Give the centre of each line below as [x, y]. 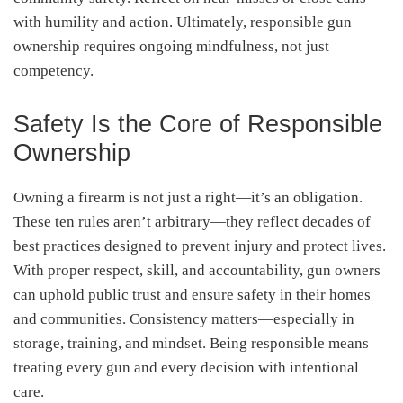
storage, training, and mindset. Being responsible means [191, 343]
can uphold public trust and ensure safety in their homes [192, 294]
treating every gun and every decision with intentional [186, 367]
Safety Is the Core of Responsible [198, 124]
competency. [54, 70]
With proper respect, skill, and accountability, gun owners [197, 270]
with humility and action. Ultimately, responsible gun [183, 22]
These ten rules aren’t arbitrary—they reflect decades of [192, 221]
